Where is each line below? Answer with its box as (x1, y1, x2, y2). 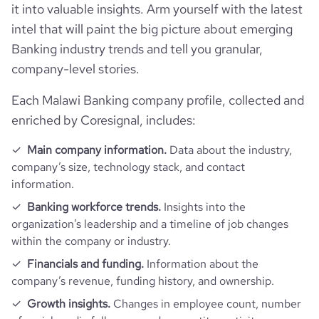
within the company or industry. (11, 234, 171, 249)
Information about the (144, 256, 258, 271)
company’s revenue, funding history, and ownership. (11, 273, 274, 288)
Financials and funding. (27, 256, 144, 271)
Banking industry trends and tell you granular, (11, 41, 263, 57)
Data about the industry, (167, 142, 292, 157)
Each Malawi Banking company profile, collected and (11, 92, 304, 108)
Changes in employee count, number (110, 296, 301, 311)
